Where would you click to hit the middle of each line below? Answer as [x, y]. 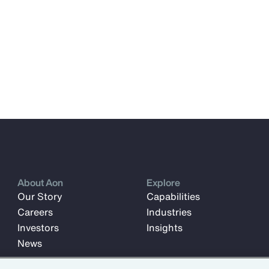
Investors [38, 228]
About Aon [41, 183]
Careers [35, 212]
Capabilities [173, 196]
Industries [169, 212]
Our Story [40, 196]
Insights [164, 228]
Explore [163, 183]
